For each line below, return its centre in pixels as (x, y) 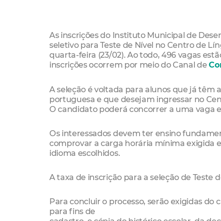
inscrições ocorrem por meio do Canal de (129, 65)
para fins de (73, 211)
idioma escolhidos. (85, 153)
